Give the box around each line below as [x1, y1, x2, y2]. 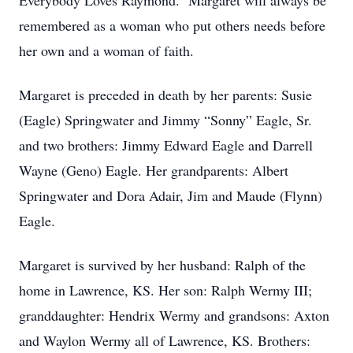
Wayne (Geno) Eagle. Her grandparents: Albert [19, 161, 288, 180]
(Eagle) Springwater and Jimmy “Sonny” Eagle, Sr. [19, 110, 312, 129]
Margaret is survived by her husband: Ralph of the [19, 255, 306, 274]
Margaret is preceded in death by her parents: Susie [19, 85, 312, 104]
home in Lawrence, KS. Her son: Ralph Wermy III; [19, 281, 312, 299]
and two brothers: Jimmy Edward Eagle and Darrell [19, 136, 313, 154]
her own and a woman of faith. [19, 41, 194, 60]
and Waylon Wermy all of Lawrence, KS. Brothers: [19, 331, 310, 350]
